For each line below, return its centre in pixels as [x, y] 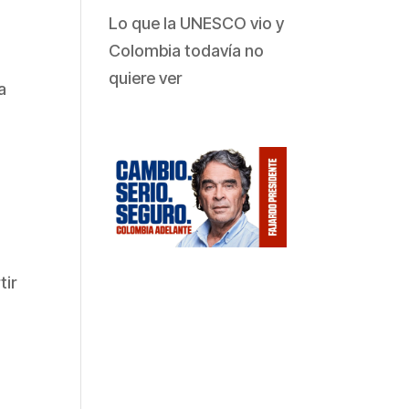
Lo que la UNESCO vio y [197, 24]
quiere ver [146, 79]
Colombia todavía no [187, 51]
